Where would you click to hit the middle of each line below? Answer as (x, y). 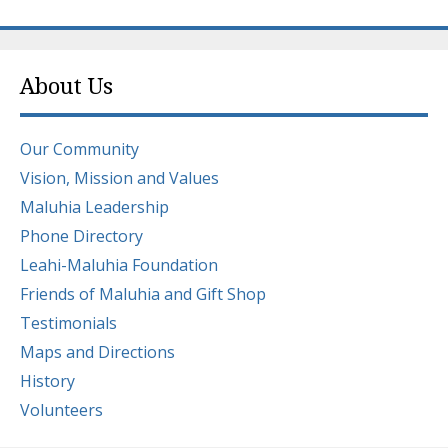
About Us (66, 86)
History (47, 380)
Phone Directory (81, 235)
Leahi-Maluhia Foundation (119, 264)
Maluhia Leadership (94, 206)
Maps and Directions (97, 351)
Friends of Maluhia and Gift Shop (143, 293)
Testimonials (68, 322)
